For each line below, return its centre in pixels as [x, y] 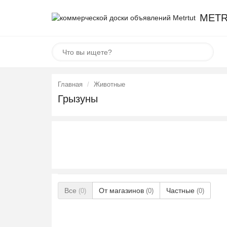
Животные [109, 84]
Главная [70, 84]
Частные [181, 191]
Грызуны [78, 99]
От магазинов [122, 191]
